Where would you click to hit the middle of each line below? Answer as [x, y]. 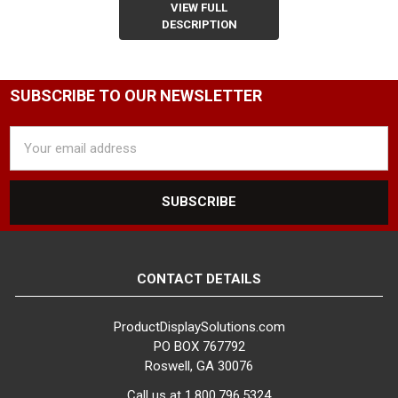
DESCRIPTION [199, 24]
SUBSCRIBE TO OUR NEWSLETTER [136, 96]
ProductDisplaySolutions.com [199, 326]
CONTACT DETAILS [199, 279]
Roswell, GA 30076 [199, 366]
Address [35, 155]
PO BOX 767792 [199, 346]
